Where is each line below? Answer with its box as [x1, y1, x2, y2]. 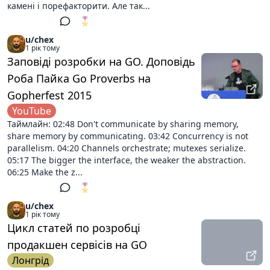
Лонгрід [12, 254, 49, 267]
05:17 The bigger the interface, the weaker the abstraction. [7, 154, 246, 166]
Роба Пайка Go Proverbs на [7, 71, 151, 86]
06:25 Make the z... [7, 166, 83, 178]
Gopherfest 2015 [7, 88, 92, 102]
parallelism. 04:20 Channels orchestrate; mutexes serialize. [7, 142, 246, 154]
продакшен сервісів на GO [7, 237, 147, 252]
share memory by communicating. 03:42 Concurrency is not [7, 130, 248, 142]
